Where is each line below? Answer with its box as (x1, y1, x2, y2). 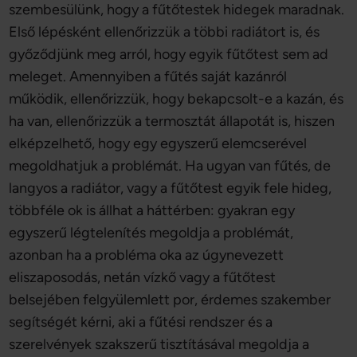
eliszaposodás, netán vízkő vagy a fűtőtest (9, 269, 277, 286)
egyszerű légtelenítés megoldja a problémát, (9, 224, 294, 241)
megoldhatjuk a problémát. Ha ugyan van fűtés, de (9, 157, 331, 175)
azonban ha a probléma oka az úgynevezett (9, 246, 284, 264)
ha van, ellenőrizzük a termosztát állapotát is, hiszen (9, 112, 335, 130)
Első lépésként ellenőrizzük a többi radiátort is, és (9, 23, 320, 41)
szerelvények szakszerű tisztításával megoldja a (9, 335, 310, 353)
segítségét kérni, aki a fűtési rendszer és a (9, 313, 273, 331)
